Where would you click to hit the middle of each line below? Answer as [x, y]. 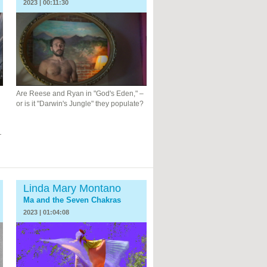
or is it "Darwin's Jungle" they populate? [80, 103]
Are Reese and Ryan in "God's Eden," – [80, 93]
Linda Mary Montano [72, 188]
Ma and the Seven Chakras [72, 200]
